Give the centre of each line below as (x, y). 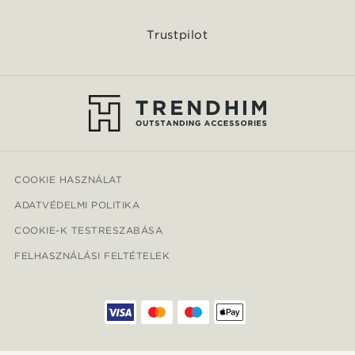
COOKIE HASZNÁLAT (69, 180)
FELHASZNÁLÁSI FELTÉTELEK (92, 256)
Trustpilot (177, 35)
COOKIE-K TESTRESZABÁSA (89, 231)
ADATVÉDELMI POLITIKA (77, 205)
